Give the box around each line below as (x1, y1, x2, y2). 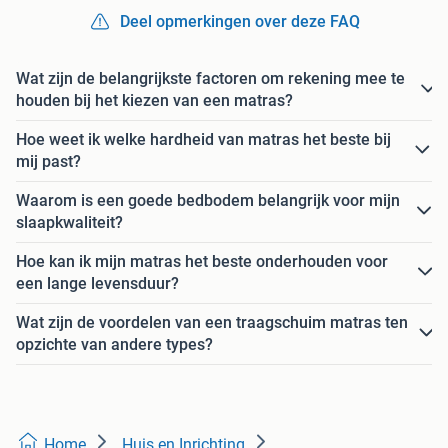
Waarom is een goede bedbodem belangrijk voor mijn (16, 190, 400, 210)
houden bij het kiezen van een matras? (16, 90, 293, 110)
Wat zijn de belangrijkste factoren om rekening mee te (16, 68, 405, 88)
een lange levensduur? (16, 273, 179, 293)
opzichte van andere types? (16, 334, 213, 354)
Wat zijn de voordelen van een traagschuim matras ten (16, 312, 408, 332)
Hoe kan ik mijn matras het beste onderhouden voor (16, 251, 388, 271)
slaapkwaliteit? (16, 212, 123, 232)
